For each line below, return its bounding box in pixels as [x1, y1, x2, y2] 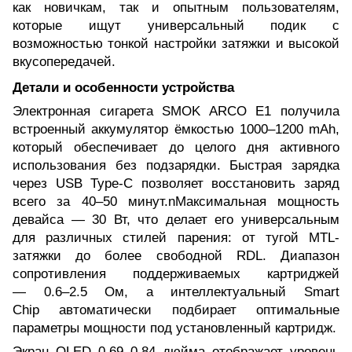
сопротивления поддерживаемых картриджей [13, 266, 339, 281]
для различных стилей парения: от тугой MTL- [13, 229, 339, 245]
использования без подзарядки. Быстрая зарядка [13, 157, 339, 173]
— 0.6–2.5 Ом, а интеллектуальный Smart [13, 284, 339, 299]
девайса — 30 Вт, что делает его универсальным [13, 211, 339, 227]
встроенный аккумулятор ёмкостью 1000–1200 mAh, [13, 121, 339, 137]
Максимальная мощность [174, 193, 339, 209]
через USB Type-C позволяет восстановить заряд [13, 175, 339, 191]
